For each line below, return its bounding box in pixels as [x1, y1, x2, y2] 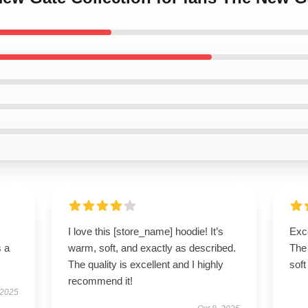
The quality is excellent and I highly [67, 258, 223, 270]
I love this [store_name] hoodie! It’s [67, 225, 223, 237]
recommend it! [67, 275, 133, 287]
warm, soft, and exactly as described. [67, 242, 236, 254]
